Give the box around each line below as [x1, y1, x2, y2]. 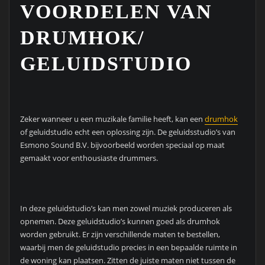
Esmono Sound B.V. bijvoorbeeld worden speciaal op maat [20, 140, 225, 151]
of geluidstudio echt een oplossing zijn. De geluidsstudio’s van [20, 127, 235, 138]
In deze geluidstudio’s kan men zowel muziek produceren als [20, 202, 232, 214]
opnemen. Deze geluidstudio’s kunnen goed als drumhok [20, 215, 220, 227]
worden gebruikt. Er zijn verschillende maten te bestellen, [20, 228, 220, 240]
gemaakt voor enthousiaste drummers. [20, 153, 158, 164]
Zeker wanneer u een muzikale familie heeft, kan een [20, 114, 205, 125]
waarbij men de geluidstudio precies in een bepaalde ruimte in [20, 241, 237, 253]
